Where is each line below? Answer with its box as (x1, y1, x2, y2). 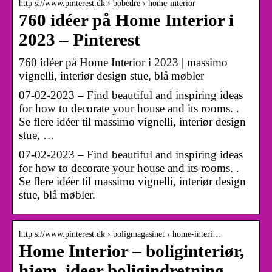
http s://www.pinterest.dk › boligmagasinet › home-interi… (19, 229, 221, 239)
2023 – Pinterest (19, 30, 140, 49)
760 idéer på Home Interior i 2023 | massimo (19, 55, 228, 69)
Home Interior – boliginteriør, (19, 241, 244, 260)
